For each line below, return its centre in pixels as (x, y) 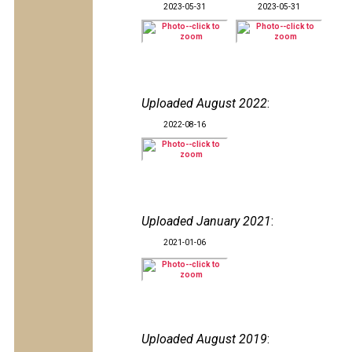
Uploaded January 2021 (206, 221)
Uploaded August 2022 (204, 103)
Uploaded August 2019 (204, 339)
